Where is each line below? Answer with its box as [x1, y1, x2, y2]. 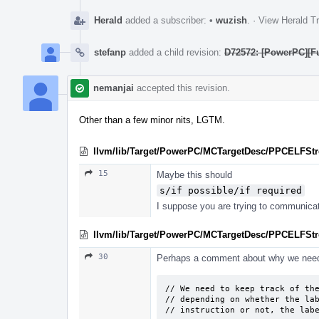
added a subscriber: [122, 14, 209, 26]
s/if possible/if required [159, 184, 302, 196]
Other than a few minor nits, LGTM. [79, 114, 225, 125]
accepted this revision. [134, 82, 230, 93]
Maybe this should [157, 169, 232, 180]
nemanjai [93, 82, 134, 93]
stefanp [94, 46, 126, 58]
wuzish [213, 14, 247, 26]
